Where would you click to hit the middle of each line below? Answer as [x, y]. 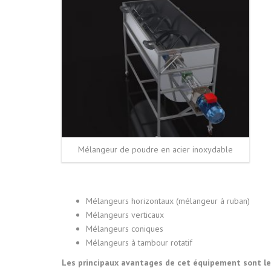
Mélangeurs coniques [125, 228]
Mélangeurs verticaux [125, 214]
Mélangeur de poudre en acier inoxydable [155, 149]
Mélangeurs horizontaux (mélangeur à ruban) [168, 201]
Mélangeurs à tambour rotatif [139, 242]
